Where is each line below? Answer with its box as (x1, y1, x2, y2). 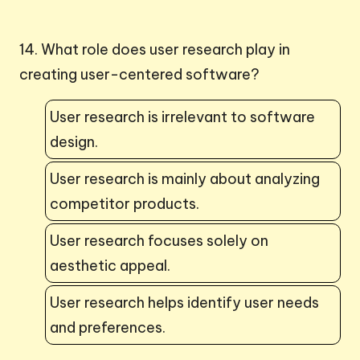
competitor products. (50, 194, 199, 213)
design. (50, 132, 98, 151)
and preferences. (50, 317, 166, 337)
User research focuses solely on (50, 231, 268, 250)
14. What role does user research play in (19, 39, 290, 59)
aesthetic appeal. (50, 256, 170, 275)
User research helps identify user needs (50, 292, 319, 312)
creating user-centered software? (19, 64, 260, 84)
